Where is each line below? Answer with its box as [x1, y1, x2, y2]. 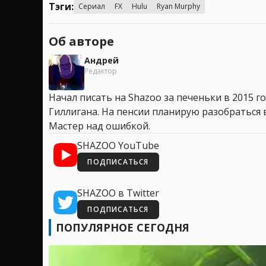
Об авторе [49, 33, 114, 50]
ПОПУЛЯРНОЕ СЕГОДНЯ [56, 220, 189, 235]
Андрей [84, 55, 119, 66]
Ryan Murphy [157, 1, 200, 12]
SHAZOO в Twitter [77, 186, 159, 200]
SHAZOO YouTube [77, 139, 159, 153]
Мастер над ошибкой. [49, 119, 150, 133]
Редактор [84, 66, 117, 77]
